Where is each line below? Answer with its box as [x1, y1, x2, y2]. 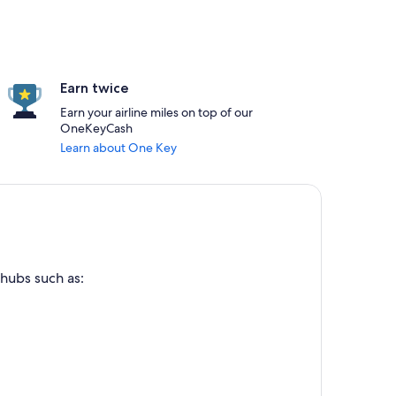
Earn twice [60, 80, 129, 96]
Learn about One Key [60, 140, 177, 156]
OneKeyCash [60, 120, 133, 136]
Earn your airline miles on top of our [60, 104, 253, 120]
